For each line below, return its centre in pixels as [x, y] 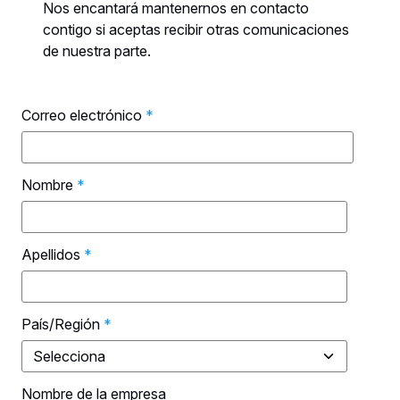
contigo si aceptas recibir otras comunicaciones [196, 29]
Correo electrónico [82, 115]
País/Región [61, 324]
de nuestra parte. [99, 51]
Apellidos [51, 254]
